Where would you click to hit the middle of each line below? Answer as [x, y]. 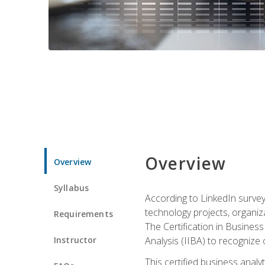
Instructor [75, 240]
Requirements [83, 214]
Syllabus [72, 188]
